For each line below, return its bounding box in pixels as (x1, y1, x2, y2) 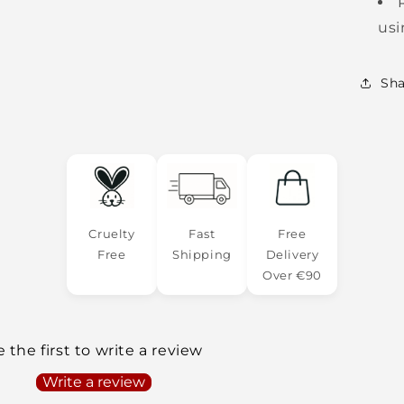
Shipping (172, 247, 232, 262)
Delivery (265, 247, 319, 262)
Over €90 (262, 268, 322, 282)
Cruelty (88, 226, 135, 241)
